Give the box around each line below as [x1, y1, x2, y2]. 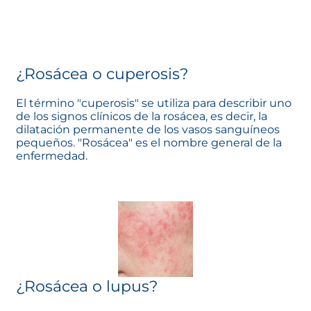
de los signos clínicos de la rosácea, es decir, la [16, 110, 267, 124]
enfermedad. [16, 149, 87, 163]
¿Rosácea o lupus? [16, 276, 158, 296]
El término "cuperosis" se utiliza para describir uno [16, 96, 292, 110]
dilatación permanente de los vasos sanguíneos [16, 123, 280, 137]
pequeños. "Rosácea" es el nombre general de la [16, 136, 282, 150]
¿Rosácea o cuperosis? [16, 65, 188, 84]
